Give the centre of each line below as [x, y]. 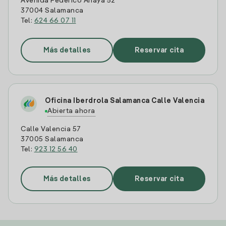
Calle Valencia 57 [51, 129]
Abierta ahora [71, 111]
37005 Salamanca [52, 139]
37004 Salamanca [52, 11]
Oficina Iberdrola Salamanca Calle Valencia [125, 101]
